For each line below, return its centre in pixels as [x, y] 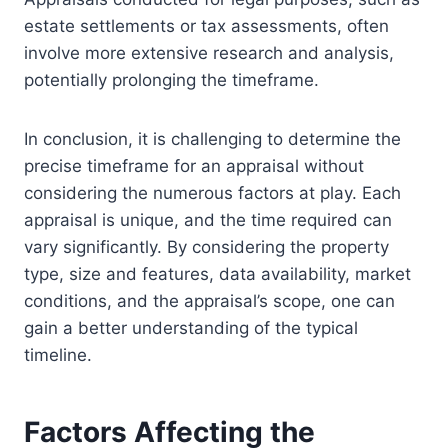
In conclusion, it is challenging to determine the [212, 139]
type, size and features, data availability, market [217, 274]
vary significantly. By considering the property [206, 247]
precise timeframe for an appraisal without [194, 166]
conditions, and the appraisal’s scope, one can [209, 301]
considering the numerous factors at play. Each [212, 193]
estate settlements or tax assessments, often [206, 26]
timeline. [58, 355]
